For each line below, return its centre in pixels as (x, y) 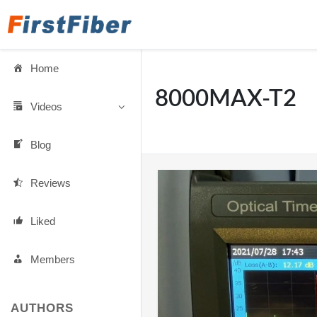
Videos (46, 106)
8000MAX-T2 (225, 99)
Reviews (50, 183)
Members (52, 259)
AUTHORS (42, 308)
